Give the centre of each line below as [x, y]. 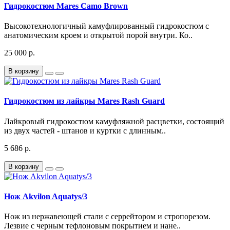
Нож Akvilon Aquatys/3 [46, 196]
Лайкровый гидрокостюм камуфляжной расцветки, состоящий [114, 121]
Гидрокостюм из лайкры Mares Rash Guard [84, 101]
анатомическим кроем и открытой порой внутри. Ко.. [98, 35]
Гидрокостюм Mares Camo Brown [66, 6]
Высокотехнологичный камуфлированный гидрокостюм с [107, 26]
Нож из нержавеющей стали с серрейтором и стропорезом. [107, 217]
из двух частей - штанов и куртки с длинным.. [85, 130]
